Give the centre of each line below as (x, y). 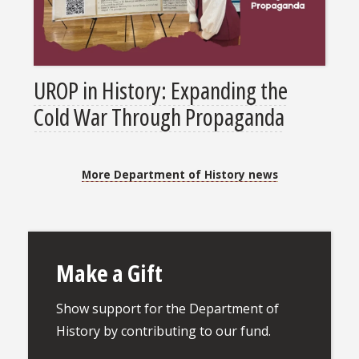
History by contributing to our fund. (163, 331)
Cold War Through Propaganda (159, 117)
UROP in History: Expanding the (161, 91)
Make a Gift (109, 273)
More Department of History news (179, 174)
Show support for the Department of (167, 309)
